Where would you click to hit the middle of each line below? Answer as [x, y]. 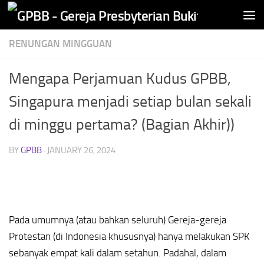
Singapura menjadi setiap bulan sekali [130, 102]
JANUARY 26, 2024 [81, 150]
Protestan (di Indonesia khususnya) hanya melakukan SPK [129, 237]
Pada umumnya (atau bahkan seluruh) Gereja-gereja [118, 220]
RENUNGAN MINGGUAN [60, 44]
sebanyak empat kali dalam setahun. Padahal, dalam [118, 253]
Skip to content [52, 18]
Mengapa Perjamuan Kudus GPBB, [120, 79]
